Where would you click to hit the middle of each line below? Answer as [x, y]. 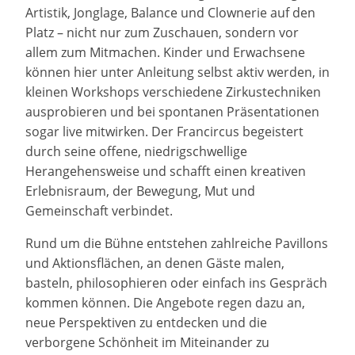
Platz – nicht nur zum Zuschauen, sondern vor [162, 33]
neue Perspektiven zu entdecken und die [146, 323]
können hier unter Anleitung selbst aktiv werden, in [177, 73]
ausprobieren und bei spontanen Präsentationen [172, 112]
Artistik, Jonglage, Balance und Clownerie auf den [170, 13]
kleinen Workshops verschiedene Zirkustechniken [173, 92]
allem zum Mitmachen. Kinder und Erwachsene [165, 53]
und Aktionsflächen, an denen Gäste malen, [155, 263]
